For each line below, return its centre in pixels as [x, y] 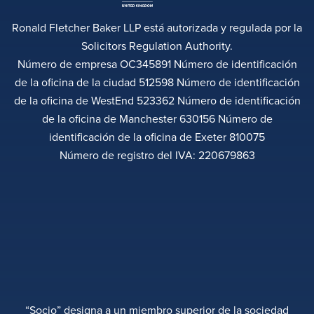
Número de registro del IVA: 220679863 [157, 155]
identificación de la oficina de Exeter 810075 [157, 136]
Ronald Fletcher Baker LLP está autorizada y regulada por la [157, 27]
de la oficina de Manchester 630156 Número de [157, 118]
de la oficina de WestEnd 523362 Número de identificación [157, 100]
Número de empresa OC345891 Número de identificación [157, 63]
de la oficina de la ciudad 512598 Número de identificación [157, 82]
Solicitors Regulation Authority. [157, 45]
